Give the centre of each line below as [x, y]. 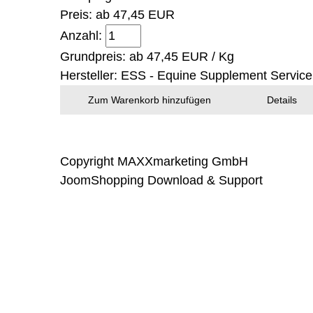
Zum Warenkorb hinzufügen [149, 100]
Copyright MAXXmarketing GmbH [154, 162]
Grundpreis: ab [103, 57]
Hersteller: [90, 76]
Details [282, 100]
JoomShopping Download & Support [161, 181]
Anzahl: [82, 36]
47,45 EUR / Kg [190, 57]
